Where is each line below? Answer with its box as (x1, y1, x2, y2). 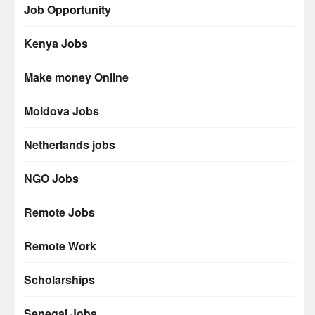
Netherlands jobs (24, 136, 115, 153)
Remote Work (24, 238, 96, 255)
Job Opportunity (24, 1, 111, 18)
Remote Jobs (24, 204, 95, 221)
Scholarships (24, 271, 95, 288)
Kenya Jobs (24, 35, 88, 52)
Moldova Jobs (24, 103, 99, 120)
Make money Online (24, 69, 129, 86)
